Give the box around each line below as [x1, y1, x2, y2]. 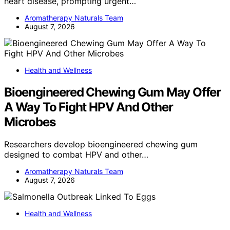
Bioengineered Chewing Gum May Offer [4, 84, 221, 100]
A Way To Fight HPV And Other [4, 99, 173, 114]
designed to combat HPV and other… [4, 149, 148, 160]
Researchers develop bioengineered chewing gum [4, 139, 198, 150]
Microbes [4, 114, 55, 129]
